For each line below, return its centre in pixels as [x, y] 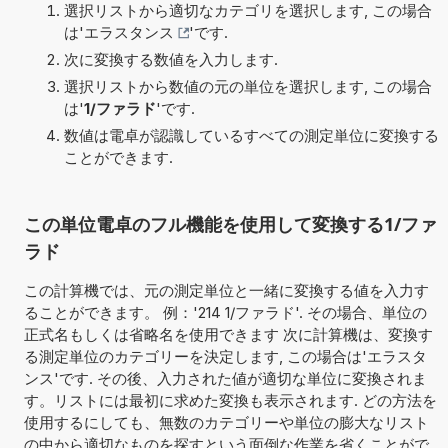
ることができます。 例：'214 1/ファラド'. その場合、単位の [225, 312]
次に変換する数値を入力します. [170, 59]
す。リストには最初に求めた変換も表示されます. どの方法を [230, 400]
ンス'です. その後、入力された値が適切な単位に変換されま [225, 378]
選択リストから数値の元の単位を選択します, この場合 [247, 86]
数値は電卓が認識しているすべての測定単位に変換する [251, 135]
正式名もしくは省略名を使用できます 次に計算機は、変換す [228, 334]
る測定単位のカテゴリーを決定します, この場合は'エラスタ [225, 356]
